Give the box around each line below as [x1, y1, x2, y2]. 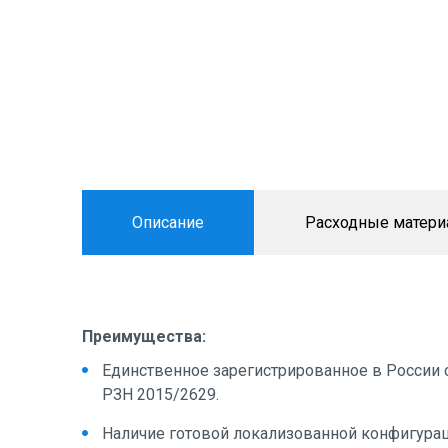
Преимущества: [82, 327, 210, 346]
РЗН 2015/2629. [102, 385, 219, 404]
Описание [132, 213, 204, 232]
